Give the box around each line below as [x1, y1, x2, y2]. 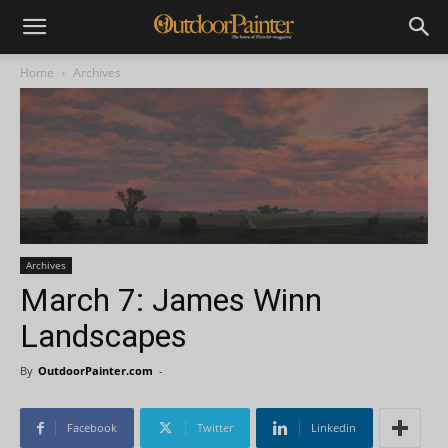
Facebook [67, 420, 117, 436]
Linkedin [311, 420, 356, 436]
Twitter [197, 420, 233, 436]
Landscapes [20, 317, 187, 356]
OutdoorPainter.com [38, 363, 153, 379]
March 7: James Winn [20, 281, 322, 320]
